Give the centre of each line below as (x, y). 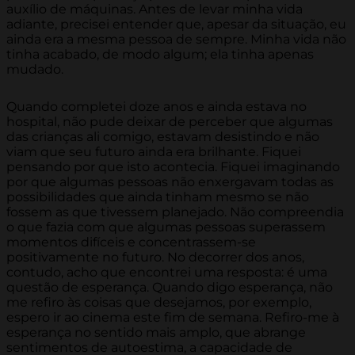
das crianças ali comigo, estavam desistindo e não (163, 137)
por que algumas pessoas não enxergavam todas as (170, 182)
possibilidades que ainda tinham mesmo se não (158, 197)
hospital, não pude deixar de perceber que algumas (170, 122)
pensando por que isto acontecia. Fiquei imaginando (173, 167)
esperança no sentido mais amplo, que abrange (156, 333)
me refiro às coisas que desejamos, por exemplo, (159, 303)
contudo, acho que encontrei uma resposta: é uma (167, 273)
